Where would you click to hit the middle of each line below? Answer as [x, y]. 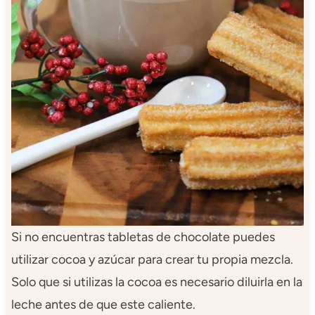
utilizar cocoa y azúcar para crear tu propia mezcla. [152, 259]
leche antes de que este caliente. [103, 304]
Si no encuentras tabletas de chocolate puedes [143, 237]
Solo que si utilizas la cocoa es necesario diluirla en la [156, 282]
